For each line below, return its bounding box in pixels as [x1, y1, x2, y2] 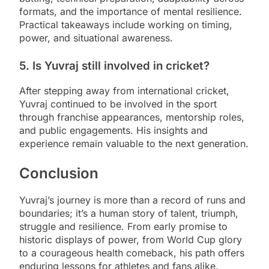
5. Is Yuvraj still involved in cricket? [19, 58, 210, 73]
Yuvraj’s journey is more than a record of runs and [19, 194, 246, 207]
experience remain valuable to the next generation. [19, 137, 249, 150]
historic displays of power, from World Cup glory [19, 234, 242, 246]
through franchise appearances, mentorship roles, [19, 110, 244, 123]
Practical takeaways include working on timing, [19, 18, 232, 31]
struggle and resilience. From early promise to [19, 220, 228, 233]
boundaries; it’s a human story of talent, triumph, [19, 207, 238, 220]
